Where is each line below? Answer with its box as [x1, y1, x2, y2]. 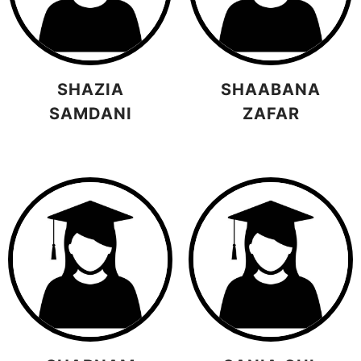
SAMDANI [48, 103, 132, 123]
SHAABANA [221, 79, 321, 99]
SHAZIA [56, 79, 124, 99]
